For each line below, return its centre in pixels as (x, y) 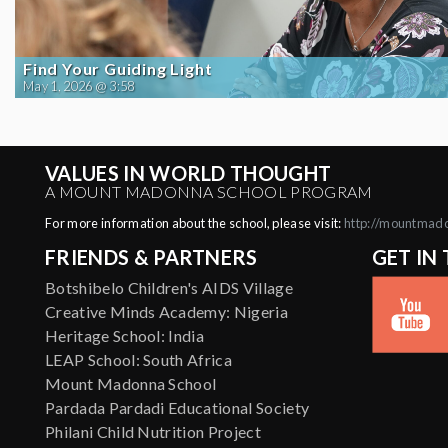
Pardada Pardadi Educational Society (177, 407)
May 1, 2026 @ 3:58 (79, 86)
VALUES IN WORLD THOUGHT (188, 173)
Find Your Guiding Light (118, 68)
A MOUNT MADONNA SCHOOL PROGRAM (209, 191)
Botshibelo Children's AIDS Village (169, 287)
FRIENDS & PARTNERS (151, 257)
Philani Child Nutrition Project (153, 431)
